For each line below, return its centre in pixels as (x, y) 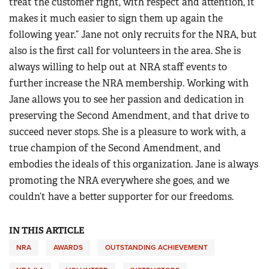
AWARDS (68, 247)
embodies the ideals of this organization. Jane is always (134, 164)
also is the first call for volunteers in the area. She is (125, 51)
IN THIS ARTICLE (47, 231)
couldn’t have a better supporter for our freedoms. (121, 197)
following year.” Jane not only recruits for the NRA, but (133, 35)
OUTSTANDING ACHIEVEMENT (156, 247)
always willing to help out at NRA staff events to (118, 67)
